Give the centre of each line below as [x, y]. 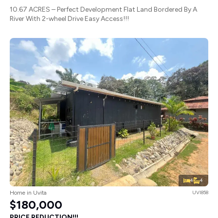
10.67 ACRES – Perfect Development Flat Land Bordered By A [103, 9]
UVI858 [200, 193]
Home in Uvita [28, 193]
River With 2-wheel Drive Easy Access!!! [69, 18]
